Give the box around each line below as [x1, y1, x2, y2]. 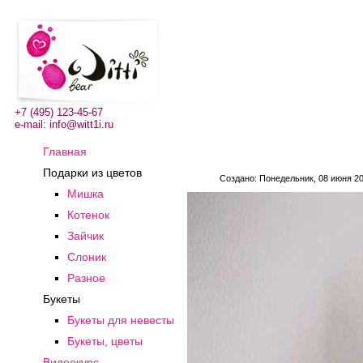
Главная [43, 145, 87, 158]
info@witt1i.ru [49, 118, 113, 130]
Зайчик [67, 229, 104, 242]
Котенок [67, 208, 109, 221]
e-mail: [15, 118, 49, 130]
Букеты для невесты [67, 314, 174, 327]
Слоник [67, 250, 106, 263]
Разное [67, 271, 105, 284]
